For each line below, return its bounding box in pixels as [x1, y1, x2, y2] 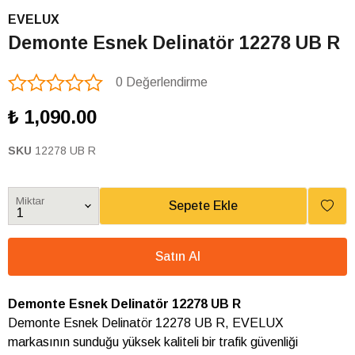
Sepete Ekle [169, 199, 238, 213]
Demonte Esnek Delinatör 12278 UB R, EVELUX [8, 316, 284, 330]
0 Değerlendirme [116, 75, 208, 90]
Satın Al [155, 250, 200, 264]
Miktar [16, 195, 44, 208]
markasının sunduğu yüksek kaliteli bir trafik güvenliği [8, 335, 298, 349]
